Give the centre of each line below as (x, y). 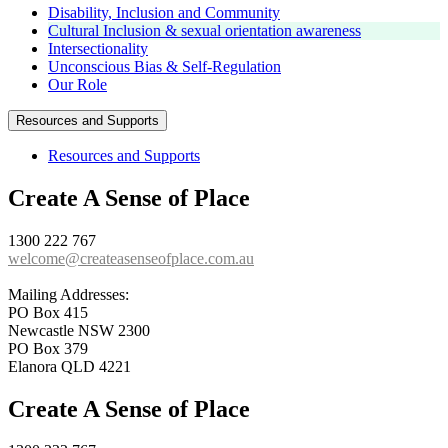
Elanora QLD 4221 (69, 366)
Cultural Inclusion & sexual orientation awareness (204, 30)
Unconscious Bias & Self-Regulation (164, 66)
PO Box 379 (48, 348)
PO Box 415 (48, 312)
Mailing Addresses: (68, 294)
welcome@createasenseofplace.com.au (131, 258)
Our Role (77, 84)
